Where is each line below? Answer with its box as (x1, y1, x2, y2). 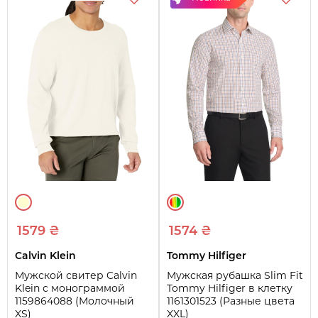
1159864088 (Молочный (15, 294, 134, 307)
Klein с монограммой (15, 281, 125, 295)
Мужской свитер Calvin (15, 268, 137, 282)
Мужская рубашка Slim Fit (167, 268, 303, 282)
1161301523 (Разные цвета (167, 294, 295, 307)
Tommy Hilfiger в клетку (167, 281, 292, 295)
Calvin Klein (15, 248, 76, 262)
